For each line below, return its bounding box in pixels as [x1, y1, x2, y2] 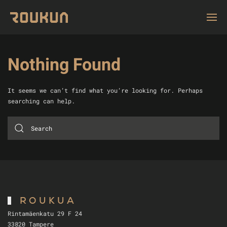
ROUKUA [15, 197, 77, 207]
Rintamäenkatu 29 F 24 [8, 209, 82, 218]
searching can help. [8, 97, 75, 105]
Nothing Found [8, 52, 121, 78]
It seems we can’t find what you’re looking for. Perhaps [8, 86, 203, 94]
